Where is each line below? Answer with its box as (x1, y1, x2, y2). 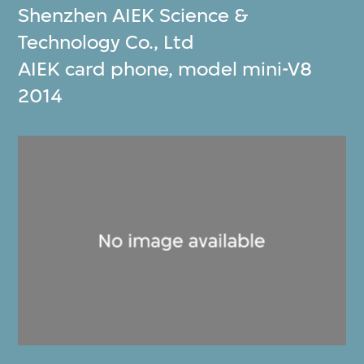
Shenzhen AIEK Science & (18, 4, 249, 28)
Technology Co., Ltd (18, 31, 195, 54)
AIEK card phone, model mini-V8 (18, 58, 313, 81)
